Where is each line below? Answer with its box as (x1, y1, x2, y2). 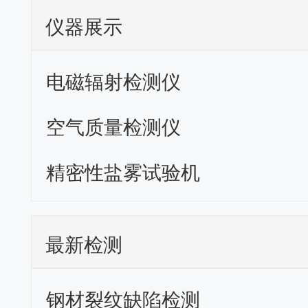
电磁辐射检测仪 (46, 67, 181, 94)
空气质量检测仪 (46, 112, 181, 140)
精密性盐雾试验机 (46, 157, 201, 185)
